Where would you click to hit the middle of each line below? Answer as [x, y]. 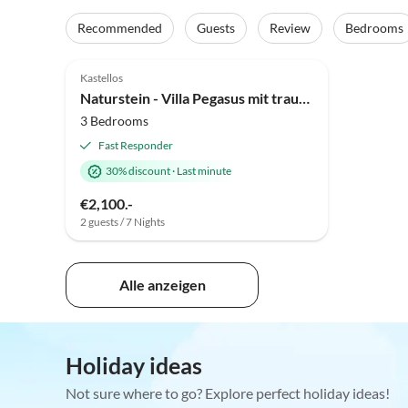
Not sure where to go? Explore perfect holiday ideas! [228, 393]
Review [290, 28]
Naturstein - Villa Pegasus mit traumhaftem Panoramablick [304, 98]
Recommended [120, 28]
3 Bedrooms [114, 121]
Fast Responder [136, 146]
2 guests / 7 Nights [122, 222]
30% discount [138, 171]
